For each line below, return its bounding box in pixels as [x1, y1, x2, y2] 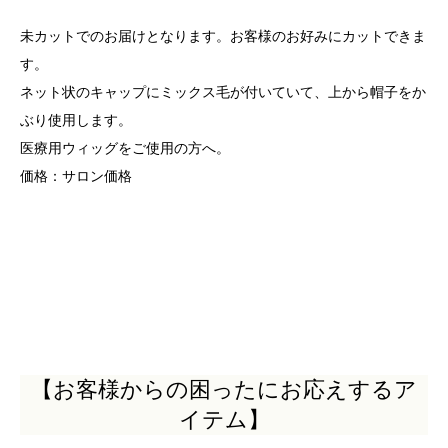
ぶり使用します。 [20, 111, 132, 128]
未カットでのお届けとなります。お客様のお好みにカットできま [20, 27, 426, 44]
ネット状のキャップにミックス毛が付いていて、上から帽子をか [20, 83, 426, 100]
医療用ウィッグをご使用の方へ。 [20, 139, 230, 156]
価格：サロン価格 [20, 167, 132, 184]
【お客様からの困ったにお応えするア [31, 377, 417, 403]
